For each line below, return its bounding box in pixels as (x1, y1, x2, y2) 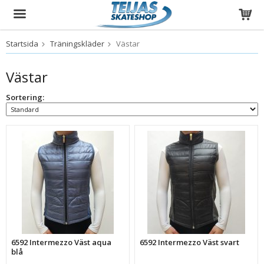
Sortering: (6, 92, 44, 103)
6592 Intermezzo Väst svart (140, 237, 240, 247)
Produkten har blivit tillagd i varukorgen (66, 48, 196, 57)
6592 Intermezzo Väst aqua (11, 237, 112, 247)
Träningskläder (50, 38, 104, 49)
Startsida (6, 38, 38, 49)
